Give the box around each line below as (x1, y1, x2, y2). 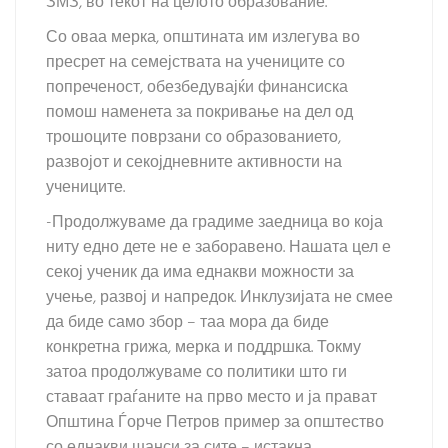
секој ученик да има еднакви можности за (46, 260, 354, 286)
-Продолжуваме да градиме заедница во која (46, 210, 383, 236)
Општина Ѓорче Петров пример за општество (46, 410, 384, 436)
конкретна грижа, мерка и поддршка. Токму (46, 335, 361, 361)
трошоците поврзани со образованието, (46, 125, 341, 151)
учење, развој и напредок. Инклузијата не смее (46, 285, 393, 311)
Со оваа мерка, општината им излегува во (46, 25, 360, 51)
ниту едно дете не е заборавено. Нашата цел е (46, 235, 391, 261)
